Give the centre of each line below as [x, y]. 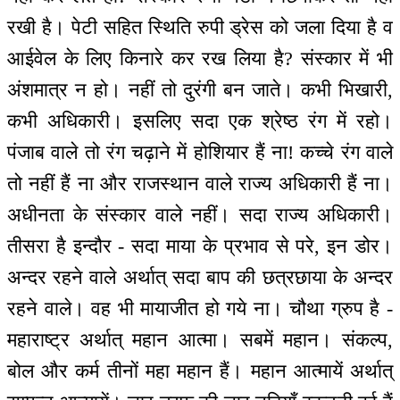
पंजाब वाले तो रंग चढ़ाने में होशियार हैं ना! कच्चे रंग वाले [200, 152]
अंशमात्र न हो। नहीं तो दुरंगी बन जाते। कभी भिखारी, [200, 89]
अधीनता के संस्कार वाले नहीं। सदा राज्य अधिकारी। [200, 214]
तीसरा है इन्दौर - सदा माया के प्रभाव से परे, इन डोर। [200, 246]
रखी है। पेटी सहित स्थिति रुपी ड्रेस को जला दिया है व [200, 27]
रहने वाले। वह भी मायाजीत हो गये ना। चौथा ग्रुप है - [200, 308]
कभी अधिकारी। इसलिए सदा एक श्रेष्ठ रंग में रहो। [200, 121]
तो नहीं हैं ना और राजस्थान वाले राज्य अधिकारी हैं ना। [200, 183]
